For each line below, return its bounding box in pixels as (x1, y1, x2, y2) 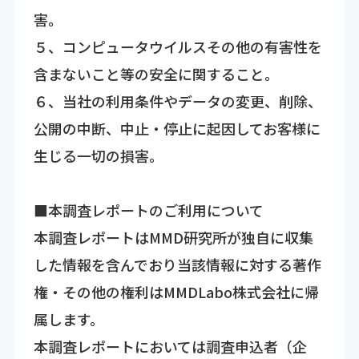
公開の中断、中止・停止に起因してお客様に (33, 117, 321, 139)
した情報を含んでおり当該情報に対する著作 (33, 253, 321, 275)
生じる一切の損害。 (33, 144, 163, 166)
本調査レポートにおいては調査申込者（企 (33, 335, 307, 357)
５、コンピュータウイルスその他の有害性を (33, 35, 322, 57)
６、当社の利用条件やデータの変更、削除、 (33, 90, 322, 111)
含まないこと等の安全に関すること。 (33, 63, 279, 84)
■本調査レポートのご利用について (33, 199, 264, 220)
